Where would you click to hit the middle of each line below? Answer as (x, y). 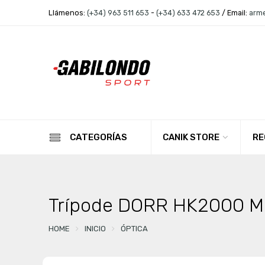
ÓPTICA (134, 228)
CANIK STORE (191, 138)
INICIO (95, 228)
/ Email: (234, 13)
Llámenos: (67, 13)
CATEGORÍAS (98, 138)
